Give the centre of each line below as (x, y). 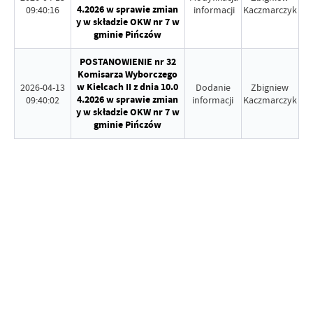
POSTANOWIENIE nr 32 (128, 62)
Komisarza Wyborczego (128, 74)
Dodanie (213, 87)
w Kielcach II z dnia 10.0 (128, 87)
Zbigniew (270, 87)
